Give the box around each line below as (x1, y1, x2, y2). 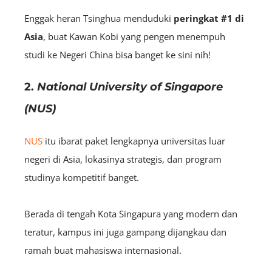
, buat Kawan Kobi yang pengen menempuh (43, 30, 225, 42)
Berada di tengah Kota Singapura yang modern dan (24, 207, 237, 220)
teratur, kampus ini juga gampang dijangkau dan (24, 225, 226, 238)
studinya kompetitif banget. (24, 171, 141, 183)
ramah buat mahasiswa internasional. (24, 243, 182, 256)
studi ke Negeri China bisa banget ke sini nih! (24, 48, 211, 61)
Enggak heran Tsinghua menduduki (24, 12, 174, 24)
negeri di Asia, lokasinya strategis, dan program (24, 152, 222, 165)
